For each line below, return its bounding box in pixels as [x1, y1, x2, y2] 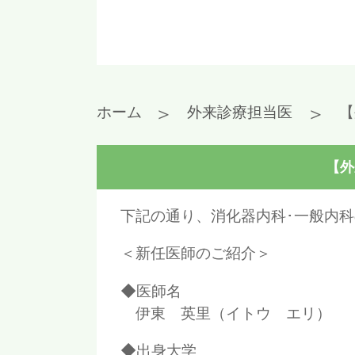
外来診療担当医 [187, 102, 292, 121]
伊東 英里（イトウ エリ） [120, 303, 331, 323]
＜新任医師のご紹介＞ [120, 243, 271, 263]
